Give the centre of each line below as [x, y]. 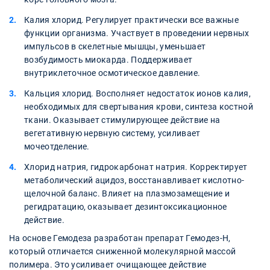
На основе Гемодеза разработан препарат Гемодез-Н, [120, 238]
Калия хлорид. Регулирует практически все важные [132, 20]
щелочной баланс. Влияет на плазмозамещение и [127, 194]
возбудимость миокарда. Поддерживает [108, 60]
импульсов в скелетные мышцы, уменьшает [115, 47]
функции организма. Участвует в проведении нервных [137, 33]
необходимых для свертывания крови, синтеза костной [139, 107]
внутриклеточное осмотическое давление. [112, 73]
